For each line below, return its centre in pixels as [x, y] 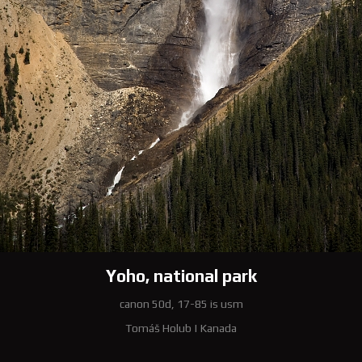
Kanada [219, 328]
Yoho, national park [181, 276]
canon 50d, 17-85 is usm [181, 304]
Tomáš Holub [158, 328]
